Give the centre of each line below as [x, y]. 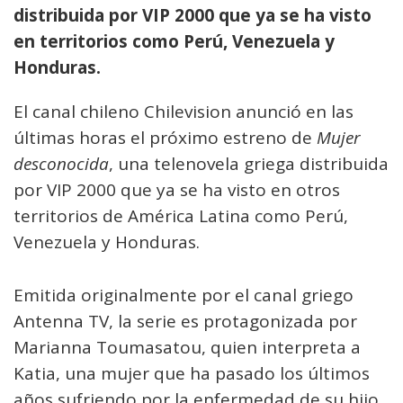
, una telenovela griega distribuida [249, 164]
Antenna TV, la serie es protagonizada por [185, 321]
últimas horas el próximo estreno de [165, 138]
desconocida [61, 164]
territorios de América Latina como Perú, [181, 216]
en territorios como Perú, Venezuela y [174, 41]
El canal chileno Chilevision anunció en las [184, 112]
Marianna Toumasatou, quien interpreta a [187, 347]
